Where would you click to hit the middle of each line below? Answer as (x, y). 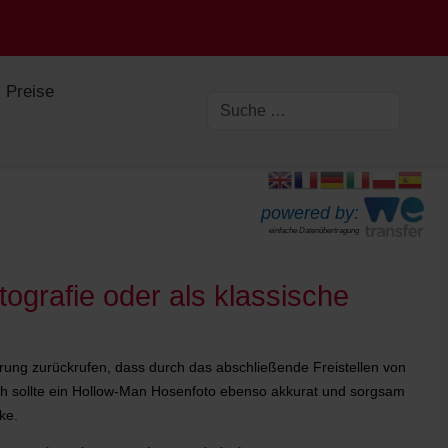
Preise (30, 91)
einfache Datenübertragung (314, 230)
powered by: (310, 212)
